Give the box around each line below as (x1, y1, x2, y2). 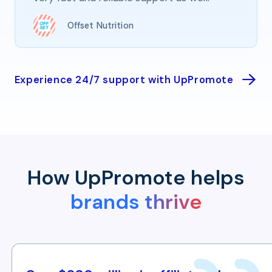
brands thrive (70, 189, 202, 216)
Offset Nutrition (67, 19, 134, 31)
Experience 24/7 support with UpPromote (14, 73, 234, 87)
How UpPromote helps (27, 165, 245, 191)
